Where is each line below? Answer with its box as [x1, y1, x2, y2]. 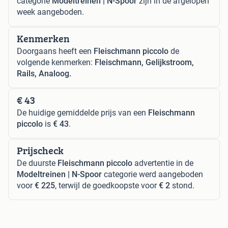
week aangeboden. [17, 7, 84, 17]
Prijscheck [17, 143, 64, 158]
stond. [170, 181, 194, 191]
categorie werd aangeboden [102, 169, 203, 180]
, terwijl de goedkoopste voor [55, 181, 159, 191]
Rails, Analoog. [17, 69, 71, 79]
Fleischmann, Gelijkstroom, [95, 58, 194, 68]
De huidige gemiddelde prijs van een [17, 108, 148, 118]
